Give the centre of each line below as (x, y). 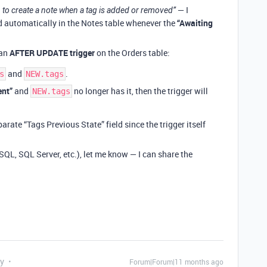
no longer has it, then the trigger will (140, 91)
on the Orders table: (132, 52)
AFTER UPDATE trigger (52, 52)
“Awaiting (195, 23)
